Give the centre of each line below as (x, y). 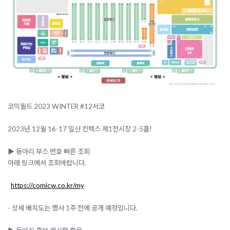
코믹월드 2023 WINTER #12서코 (58, 107)
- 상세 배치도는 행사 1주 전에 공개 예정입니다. (73, 208)
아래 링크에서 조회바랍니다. (47, 163)
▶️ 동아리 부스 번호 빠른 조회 (49, 152)
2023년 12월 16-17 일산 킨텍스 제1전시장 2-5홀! (80, 129)
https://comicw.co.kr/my (47, 186)
